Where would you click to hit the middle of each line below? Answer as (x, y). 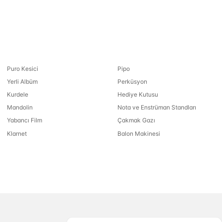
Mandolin (20, 108)
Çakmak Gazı (137, 120)
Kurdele (17, 94)
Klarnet (17, 133)
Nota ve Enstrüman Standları (157, 108)
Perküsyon (133, 81)
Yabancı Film (24, 120)
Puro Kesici (22, 68)
